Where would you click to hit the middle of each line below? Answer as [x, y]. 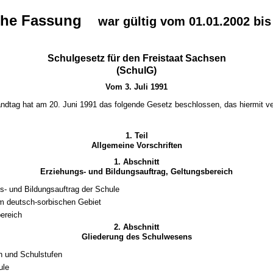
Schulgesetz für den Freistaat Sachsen [136, 58]
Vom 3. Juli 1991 [136, 87]
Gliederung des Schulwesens [136, 237]
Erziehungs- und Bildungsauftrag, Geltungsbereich [136, 171]
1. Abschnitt [136, 161]
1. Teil [136, 135]
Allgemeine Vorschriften [136, 145]
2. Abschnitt [136, 227]
